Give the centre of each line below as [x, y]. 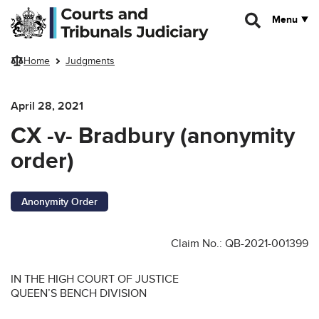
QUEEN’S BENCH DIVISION [79, 293]
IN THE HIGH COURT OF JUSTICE [95, 279]
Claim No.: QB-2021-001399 [240, 243]
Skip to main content [56, 12]
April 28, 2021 [47, 106]
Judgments [90, 61]
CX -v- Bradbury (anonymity [153, 136]
